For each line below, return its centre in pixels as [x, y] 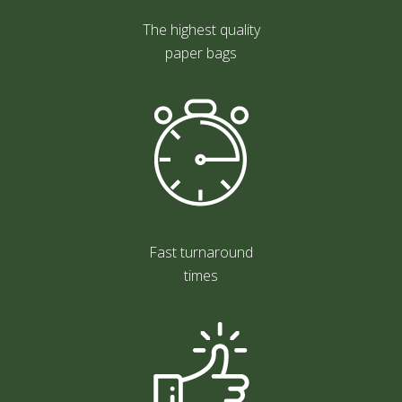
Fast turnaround [201, 252]
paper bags [201, 52]
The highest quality [201, 29]
